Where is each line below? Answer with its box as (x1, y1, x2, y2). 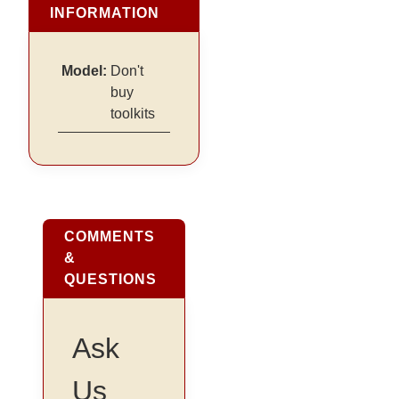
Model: (61, 62, 108, 78)
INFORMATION (50, 4, 160, 20)
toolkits (110, 105, 156, 121)
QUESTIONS (64, 271, 158, 287)
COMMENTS (64, 228, 156, 244)
